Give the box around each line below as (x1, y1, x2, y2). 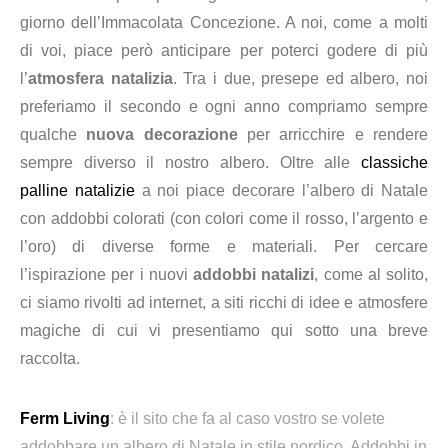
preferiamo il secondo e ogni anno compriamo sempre (20, 98, 428, 115)
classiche (361, 154, 428, 171)
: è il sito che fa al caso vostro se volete (110, 410, 385, 427)
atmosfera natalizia (28, 70, 173, 87)
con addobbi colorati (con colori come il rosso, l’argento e (20, 210, 428, 227)
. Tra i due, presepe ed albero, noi (172, 70, 428, 87)
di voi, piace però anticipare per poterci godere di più (20, 42, 428, 59)
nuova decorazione (86, 126, 238, 143)
